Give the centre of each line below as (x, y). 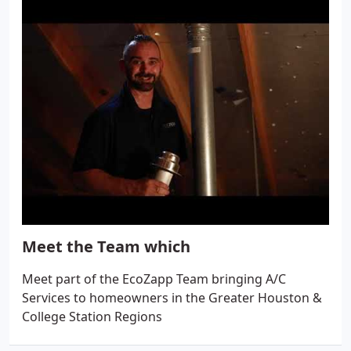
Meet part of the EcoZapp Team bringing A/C (154, 279)
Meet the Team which (106, 246)
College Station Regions (92, 317)
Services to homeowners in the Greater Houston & (172, 298)
